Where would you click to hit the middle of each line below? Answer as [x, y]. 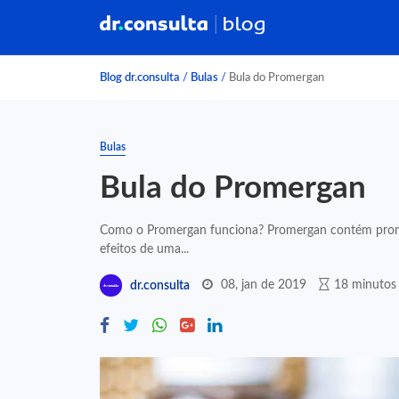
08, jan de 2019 [264, 285]
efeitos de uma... [144, 249]
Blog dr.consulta [140, 77]
